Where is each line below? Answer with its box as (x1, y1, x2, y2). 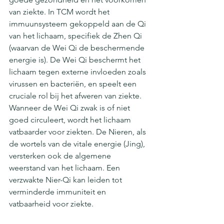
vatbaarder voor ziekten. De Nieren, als (9, 127, 148, 137)
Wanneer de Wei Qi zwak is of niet (9, 103, 132, 113)
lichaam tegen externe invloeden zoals (9, 67, 148, 77)
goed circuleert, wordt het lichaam (9, 115, 133, 125)
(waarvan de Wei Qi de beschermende (9, 43, 146, 53)
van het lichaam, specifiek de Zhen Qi (9, 31, 144, 41)
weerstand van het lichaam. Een (9, 163, 122, 173)
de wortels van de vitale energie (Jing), (9, 139, 147, 149)
